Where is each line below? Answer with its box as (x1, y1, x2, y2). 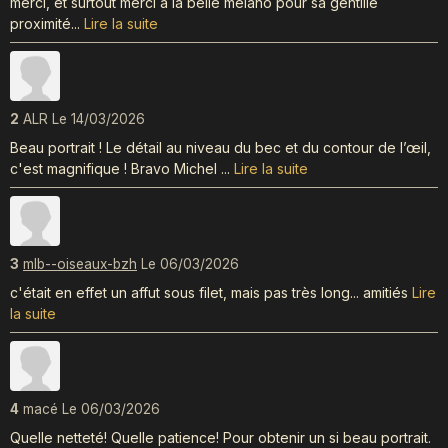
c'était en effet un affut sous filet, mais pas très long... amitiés (10, 284, 412, 302)
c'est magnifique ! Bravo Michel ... (10, 160, 234, 178)
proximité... (10, 15, 84, 33)
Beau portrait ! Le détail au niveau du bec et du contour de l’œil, (10, 139, 431, 157)
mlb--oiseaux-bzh (23, 256, 137, 273)
